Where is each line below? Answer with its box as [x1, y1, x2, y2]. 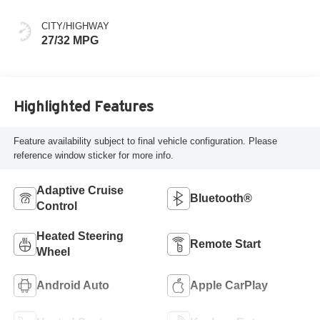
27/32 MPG [41, 34, 99, 47]
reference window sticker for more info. [13, 149, 174, 161]
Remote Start [190, 237, 261, 250]
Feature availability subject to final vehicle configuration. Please [13, 135, 277, 146]
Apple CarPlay [190, 279, 268, 291]
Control [36, 199, 77, 212]
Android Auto [36, 279, 109, 291]
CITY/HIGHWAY [41, 21, 109, 32]
